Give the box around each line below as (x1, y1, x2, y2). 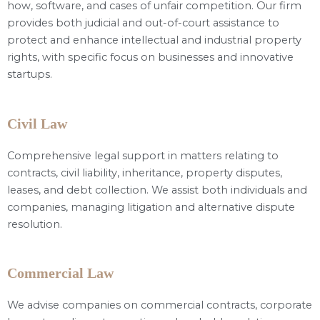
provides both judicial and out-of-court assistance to (7, 16, 279, 30)
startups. (7, 68, 52, 81)
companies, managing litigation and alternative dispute (7, 200, 295, 214)
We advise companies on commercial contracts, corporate (7, 299, 312, 312)
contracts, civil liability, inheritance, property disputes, (7, 166, 282, 179)
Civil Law (7, 115, 67, 131)
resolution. (7, 217, 62, 231)
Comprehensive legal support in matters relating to (7, 149, 279, 162)
